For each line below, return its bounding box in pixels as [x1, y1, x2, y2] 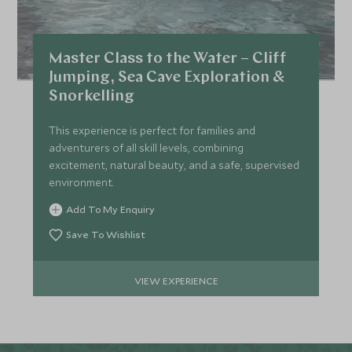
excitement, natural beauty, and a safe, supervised [49, 158, 300, 173]
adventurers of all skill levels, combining [49, 141, 244, 156]
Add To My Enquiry [66, 203, 156, 216]
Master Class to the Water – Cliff [49, 51, 288, 68]
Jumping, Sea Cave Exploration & [49, 70, 285, 86]
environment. [49, 175, 114, 190]
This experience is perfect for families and [49, 123, 256, 138]
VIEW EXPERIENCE [134, 273, 218, 287]
